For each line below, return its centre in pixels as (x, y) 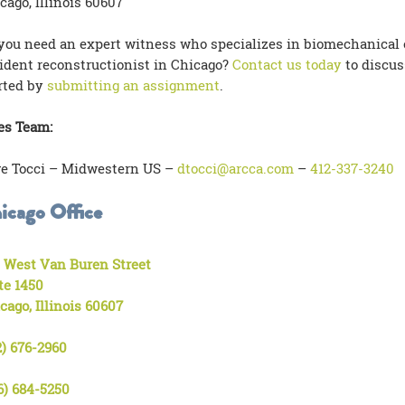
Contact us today (287, 64)
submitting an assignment (133, 85)
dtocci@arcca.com (235, 168)
